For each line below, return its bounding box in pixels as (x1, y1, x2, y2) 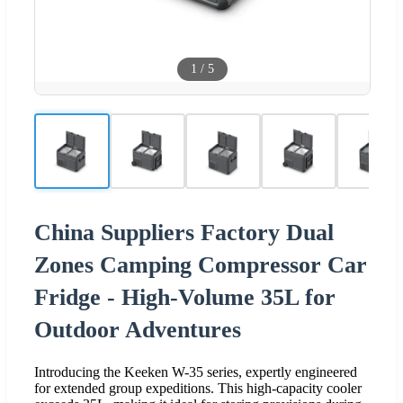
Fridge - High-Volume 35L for (34, 283, 336, 310)
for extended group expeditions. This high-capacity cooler (34, 380, 362, 396)
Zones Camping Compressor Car (34, 251, 367, 278)
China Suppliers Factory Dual (34, 219, 334, 246)
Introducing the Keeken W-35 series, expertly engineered (34, 363, 357, 380)
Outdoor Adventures (34, 316, 241, 343)
